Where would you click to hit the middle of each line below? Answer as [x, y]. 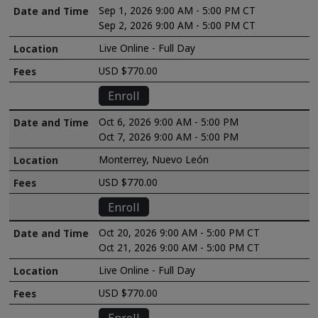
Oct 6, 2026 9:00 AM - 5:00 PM [169, 121]
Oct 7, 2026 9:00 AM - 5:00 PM [169, 136]
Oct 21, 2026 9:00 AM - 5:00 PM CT [180, 248]
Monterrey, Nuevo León [154, 159]
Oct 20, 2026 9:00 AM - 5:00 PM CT [180, 233]
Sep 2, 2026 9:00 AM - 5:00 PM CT [177, 26]
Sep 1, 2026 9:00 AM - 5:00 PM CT [177, 11]
